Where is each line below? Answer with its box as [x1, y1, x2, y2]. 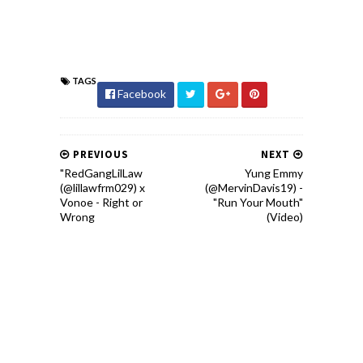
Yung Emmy [245, 166, 303, 180]
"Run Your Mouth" [213, 195, 303, 209]
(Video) [267, 210, 303, 224]
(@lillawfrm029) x [60, 181, 145, 194]
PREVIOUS [70, 147, 129, 161]
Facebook [115, 87, 166, 100]
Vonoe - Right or [60, 195, 143, 209]
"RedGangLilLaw [60, 166, 143, 180]
